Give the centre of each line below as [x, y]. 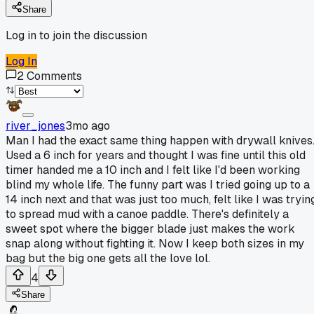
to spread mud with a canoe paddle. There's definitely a [147, 214]
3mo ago [88, 125]
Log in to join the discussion [76, 35]
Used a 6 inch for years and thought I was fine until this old [156, 155]
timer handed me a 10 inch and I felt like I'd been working [153, 170]
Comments [54, 76]
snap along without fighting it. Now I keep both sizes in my [155, 243]
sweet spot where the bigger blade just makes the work [150, 228]
